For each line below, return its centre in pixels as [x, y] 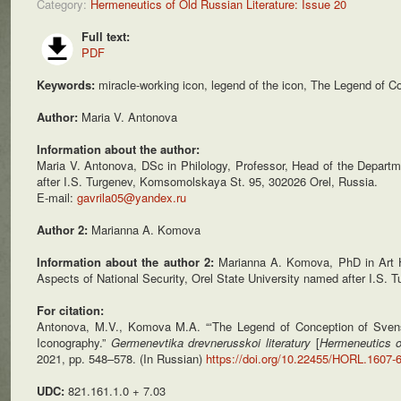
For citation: [70, 310]
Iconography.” [74, 342]
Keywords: [68, 85]
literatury [291, 342]
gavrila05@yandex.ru [132, 197]
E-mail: [57, 197]
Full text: [106, 36]
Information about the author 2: [128, 262]
